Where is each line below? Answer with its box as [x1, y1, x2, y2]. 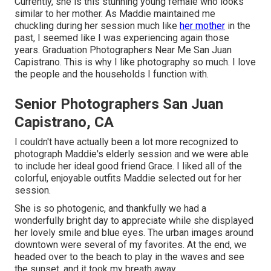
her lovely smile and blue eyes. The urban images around [15, 227, 253, 239]
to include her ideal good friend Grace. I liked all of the [15, 160, 242, 172]
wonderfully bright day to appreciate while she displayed [15, 215, 253, 227]
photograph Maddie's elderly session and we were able [15, 148, 249, 160]
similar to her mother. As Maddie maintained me [15, 8, 215, 20]
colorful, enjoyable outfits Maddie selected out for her [15, 172, 241, 184]
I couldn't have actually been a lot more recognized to [15, 136, 238, 148]
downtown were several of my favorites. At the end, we [15, 239, 247, 251]
